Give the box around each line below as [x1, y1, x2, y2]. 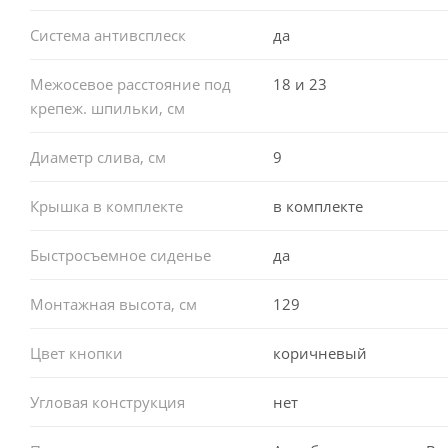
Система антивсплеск [30, 24, 186, 45]
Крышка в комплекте [30, 195, 183, 216]
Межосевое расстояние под [30, 73, 231, 94]
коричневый [272, 342, 367, 363]
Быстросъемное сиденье [30, 244, 211, 265]
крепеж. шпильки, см [30, 97, 185, 118]
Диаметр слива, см [30, 146, 166, 167]
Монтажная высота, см [30, 293, 197, 314]
